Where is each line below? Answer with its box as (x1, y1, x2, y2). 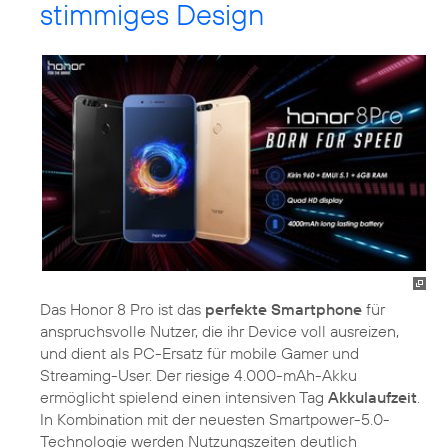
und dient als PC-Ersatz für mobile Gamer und (40, 343, 359, 364)
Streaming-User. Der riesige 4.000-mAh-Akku (40, 365, 357, 386)
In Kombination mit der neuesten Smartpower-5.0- (40, 409, 390, 430)
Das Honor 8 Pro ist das (40, 299, 205, 320)
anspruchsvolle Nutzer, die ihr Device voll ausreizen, (40, 321, 399, 342)
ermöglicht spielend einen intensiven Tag (40, 387, 328, 408)
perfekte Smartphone (205, 299, 362, 320)
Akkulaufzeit (328, 387, 417, 408)
